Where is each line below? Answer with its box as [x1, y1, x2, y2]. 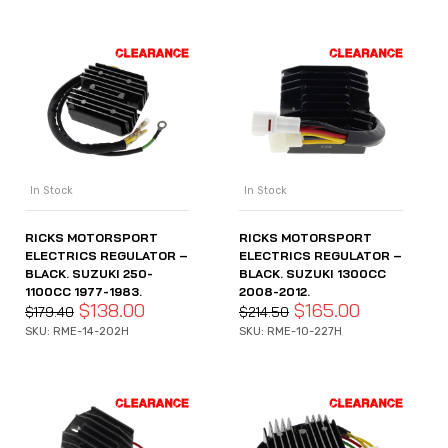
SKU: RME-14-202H [25, 325, 129, 339]
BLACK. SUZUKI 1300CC [239, 266, 386, 282]
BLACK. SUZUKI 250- [25, 266, 153, 282]
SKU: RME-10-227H [239, 325, 342, 339]
